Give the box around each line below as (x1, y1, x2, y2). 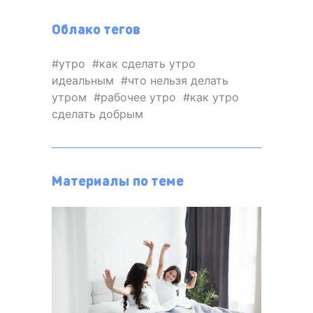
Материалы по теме (52, 171, 184, 190)
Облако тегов (52, 20, 140, 38)
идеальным (52, 73, 114, 88)
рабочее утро (101, 90, 176, 105)
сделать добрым (52, 107, 143, 122)
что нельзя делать (128, 73, 228, 88)
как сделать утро (99, 57, 196, 71)
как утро (190, 90, 239, 105)
